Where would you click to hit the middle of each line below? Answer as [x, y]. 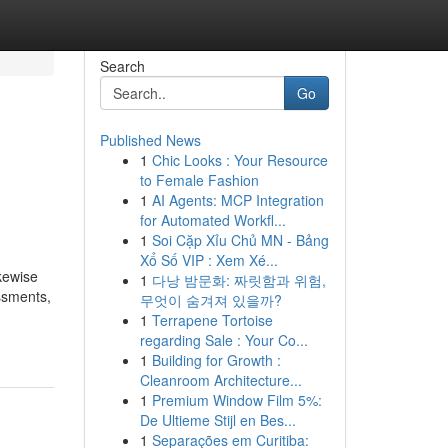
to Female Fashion [199, 180]
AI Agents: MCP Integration [237, 200]
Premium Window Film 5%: [236, 400]
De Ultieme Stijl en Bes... [217, 420]
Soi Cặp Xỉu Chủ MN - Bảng [240, 240]
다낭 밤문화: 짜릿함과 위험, [238, 280]
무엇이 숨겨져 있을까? [210, 300]
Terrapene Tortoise [212, 320]
